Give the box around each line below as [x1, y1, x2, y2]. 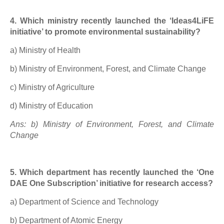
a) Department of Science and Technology [10, 197, 158, 206]
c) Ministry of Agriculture [10, 83, 94, 91]
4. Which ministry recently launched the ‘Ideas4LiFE [10, 16, 214, 25]
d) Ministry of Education [10, 101, 93, 110]
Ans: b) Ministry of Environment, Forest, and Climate [10, 120, 214, 128]
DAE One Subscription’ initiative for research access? [10, 179, 213, 187]
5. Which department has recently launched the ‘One [10, 168, 214, 176]
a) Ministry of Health [10, 46, 80, 54]
